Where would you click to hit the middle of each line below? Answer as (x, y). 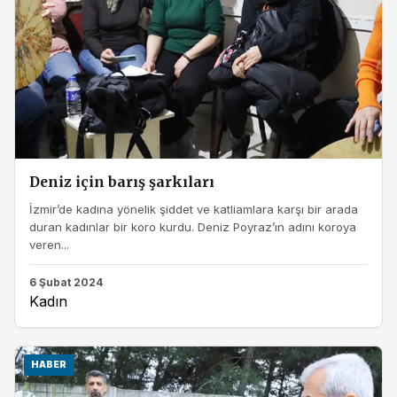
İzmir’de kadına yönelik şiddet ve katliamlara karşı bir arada (194, 209)
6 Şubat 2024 (66, 282)
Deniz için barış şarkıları (122, 183)
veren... (49, 244)
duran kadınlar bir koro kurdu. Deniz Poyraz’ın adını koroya (193, 226)
